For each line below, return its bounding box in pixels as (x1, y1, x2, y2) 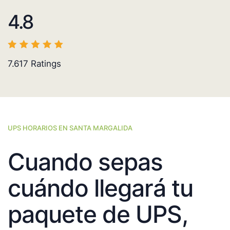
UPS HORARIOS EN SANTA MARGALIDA (8, 124, 132, 132)
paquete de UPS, (8, 200, 187, 229)
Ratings (28, 59, 61, 69)
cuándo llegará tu (8, 174, 193, 203)
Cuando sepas (8, 147, 163, 177)
